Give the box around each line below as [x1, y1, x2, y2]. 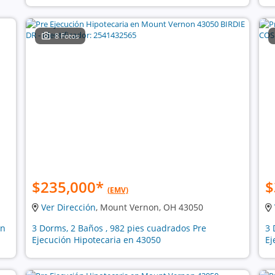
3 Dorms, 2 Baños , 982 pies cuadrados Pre [31, 222, 206, 234]
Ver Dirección [41, 201, 96, 213]
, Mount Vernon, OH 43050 [95, 201, 203, 213]
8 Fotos [55, 31, 80, 41]
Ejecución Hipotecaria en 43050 [31, 234, 161, 246]
